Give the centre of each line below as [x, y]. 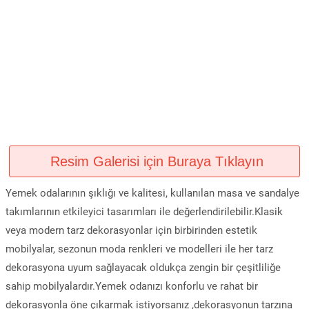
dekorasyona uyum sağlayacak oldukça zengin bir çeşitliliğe [143, 268]
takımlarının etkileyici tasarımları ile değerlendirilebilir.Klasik [144, 212]
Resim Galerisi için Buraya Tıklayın [154, 161]
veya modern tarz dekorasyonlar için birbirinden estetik [131, 230]
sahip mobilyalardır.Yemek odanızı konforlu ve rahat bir [132, 286]
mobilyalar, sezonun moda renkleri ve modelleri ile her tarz [139, 249]
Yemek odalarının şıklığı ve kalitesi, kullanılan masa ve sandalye [152, 193]
